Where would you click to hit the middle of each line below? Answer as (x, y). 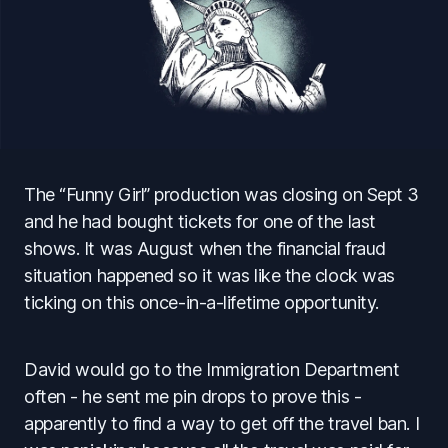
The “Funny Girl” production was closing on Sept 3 (221, 194)
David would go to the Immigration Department (212, 369)
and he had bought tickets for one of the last (200, 221)
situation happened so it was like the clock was (209, 275)
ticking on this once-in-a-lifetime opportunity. (201, 302)
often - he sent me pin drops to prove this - (193, 396)
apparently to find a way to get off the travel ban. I (222, 423)
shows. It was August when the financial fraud (205, 248)
